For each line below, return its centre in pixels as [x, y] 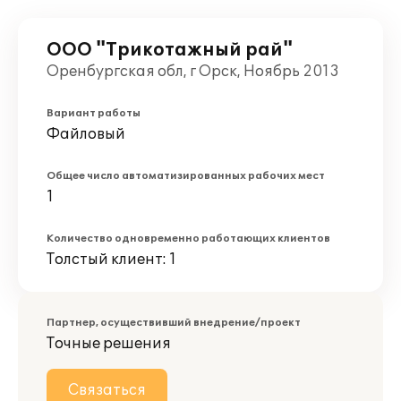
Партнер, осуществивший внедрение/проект [174, 323]
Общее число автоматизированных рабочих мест [186, 176]
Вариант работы [94, 113]
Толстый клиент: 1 [111, 260]
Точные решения [109, 344]
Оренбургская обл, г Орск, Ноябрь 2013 [193, 72]
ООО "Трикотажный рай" [170, 50]
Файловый [86, 134]
